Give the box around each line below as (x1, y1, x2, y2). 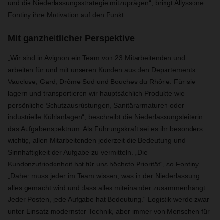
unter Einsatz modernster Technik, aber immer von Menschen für (8, 207, 210, 215)
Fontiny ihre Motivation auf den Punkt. (8, 11, 126, 19)
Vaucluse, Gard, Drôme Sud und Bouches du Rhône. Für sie (8, 78, 195, 85)
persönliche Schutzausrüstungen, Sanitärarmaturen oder (8, 101, 184, 109)
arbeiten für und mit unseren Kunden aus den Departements (8, 66, 195, 74)
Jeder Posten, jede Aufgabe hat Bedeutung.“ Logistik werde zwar (8, 195, 209, 203)
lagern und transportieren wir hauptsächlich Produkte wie (8, 89, 185, 97)
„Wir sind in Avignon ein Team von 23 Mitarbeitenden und (8, 54, 185, 62)
